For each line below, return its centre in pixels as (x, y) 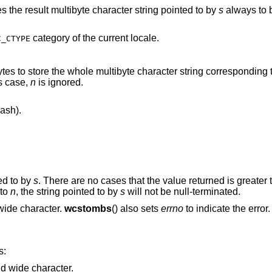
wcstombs (88, 208)
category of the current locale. (94, 38)
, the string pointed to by (78, 191)
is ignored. (65, 83)
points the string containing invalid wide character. (42, 208)
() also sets (136, 208)
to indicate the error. (226, 208)
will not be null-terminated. (207, 191)
